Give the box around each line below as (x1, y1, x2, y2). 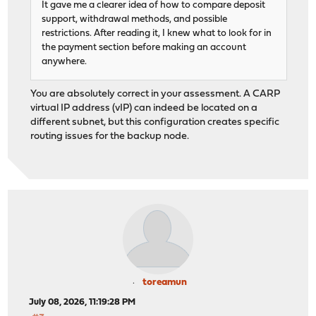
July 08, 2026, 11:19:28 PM (29, 298, 136, 308)
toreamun (142, 277, 187, 288)
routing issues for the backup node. (30, 130, 190, 142)
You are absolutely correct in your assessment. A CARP (30, 88, 281, 99)
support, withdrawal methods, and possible (42, 14, 228, 24)
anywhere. (42, 56, 87, 66)
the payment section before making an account (42, 42, 247, 52)
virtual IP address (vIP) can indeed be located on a (30, 102, 258, 114)
